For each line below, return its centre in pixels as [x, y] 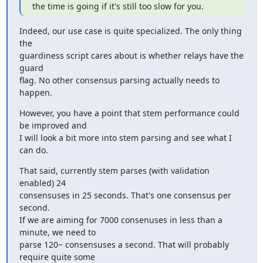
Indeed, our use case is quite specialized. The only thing [130, 31]
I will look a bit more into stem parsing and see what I [125, 138]
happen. [36, 92]
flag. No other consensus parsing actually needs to [119, 80]
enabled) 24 [42, 183]
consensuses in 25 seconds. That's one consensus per [125, 195]
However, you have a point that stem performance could [129, 113]
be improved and [53, 125]
